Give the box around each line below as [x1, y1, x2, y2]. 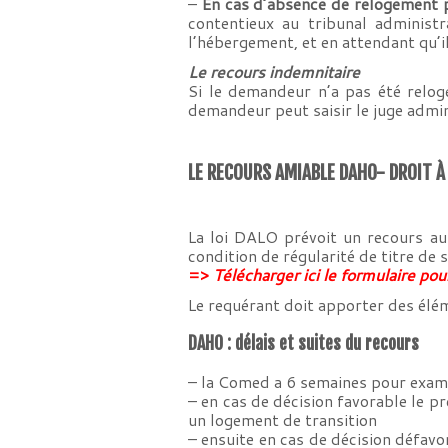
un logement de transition [188, 408, 378, 431]
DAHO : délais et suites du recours [188, 332, 420, 354]
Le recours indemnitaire [188, 60, 361, 83]
